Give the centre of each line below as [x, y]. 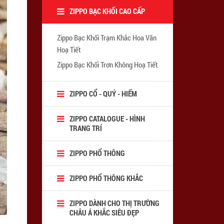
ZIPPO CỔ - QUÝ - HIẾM [103, 93]
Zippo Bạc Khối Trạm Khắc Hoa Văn [106, 37]
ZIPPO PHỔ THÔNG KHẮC [106, 178]
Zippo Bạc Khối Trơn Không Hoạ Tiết [107, 64]
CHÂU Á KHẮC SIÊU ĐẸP [104, 212]
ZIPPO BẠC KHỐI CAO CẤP [107, 11]
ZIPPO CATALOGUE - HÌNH [107, 118]
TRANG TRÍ [85, 128]
